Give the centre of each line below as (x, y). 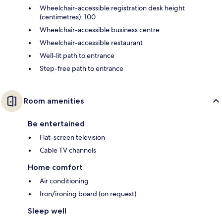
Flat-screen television (72, 138)
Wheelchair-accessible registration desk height (112, 8)
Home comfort (55, 167)
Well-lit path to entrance (77, 56)
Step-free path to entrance (82, 69)
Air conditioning (64, 181)
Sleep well (47, 211)
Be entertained (56, 124)
